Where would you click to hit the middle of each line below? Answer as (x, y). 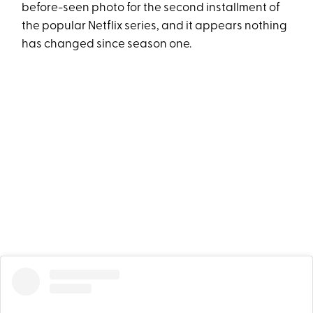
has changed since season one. (107, 44)
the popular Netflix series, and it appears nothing (155, 26)
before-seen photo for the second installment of (151, 8)
